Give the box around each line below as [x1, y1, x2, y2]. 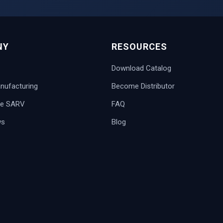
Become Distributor [111, 82, 175, 91]
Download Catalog [111, 64, 171, 73]
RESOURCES [111, 41, 167, 52]
